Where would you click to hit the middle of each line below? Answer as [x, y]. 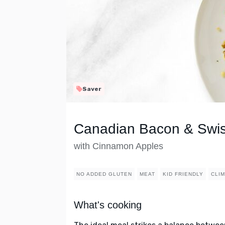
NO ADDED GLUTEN [104, 174]
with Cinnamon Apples [119, 146]
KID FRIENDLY [183, 174]
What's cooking [108, 205]
